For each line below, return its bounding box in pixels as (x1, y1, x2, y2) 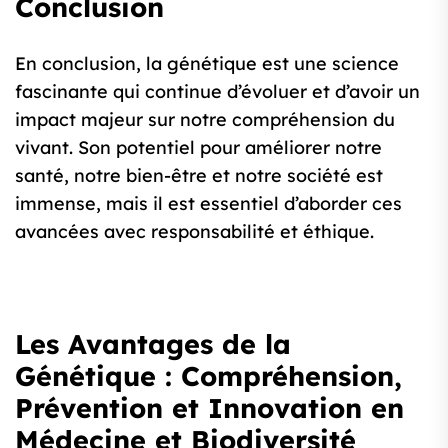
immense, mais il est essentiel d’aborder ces (15, 192, 402, 216)
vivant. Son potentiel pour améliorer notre (15, 136, 382, 160)
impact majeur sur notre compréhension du (15, 108, 395, 132)
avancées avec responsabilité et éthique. (15, 220, 374, 244)
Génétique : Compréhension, (15, 359, 402, 394)
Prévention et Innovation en (15, 391, 404, 426)
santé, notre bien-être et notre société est (15, 164, 383, 188)
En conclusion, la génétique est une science (15, 52, 399, 76)
